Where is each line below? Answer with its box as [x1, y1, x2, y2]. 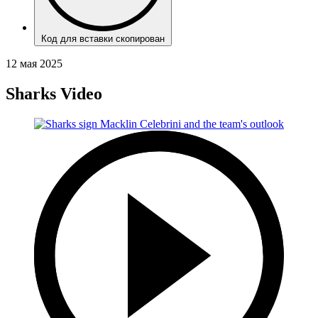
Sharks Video [6, 84, 102, 103]
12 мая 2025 [6, 57, 62, 70]
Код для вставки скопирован [41, 33, 165, 44]
